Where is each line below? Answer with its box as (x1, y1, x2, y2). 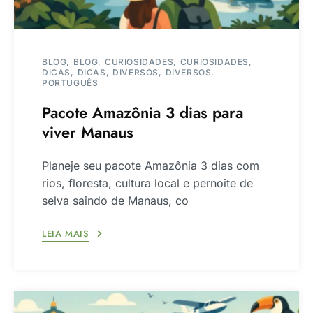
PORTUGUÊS (42, 77, 99, 88)
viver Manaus (42, 120, 133, 143)
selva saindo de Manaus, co (42, 193, 189, 208)
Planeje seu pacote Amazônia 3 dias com (42, 158, 259, 173)
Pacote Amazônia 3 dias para (42, 101, 243, 124)
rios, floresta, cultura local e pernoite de (42, 175, 253, 190)
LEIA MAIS (42, 227, 89, 241)
